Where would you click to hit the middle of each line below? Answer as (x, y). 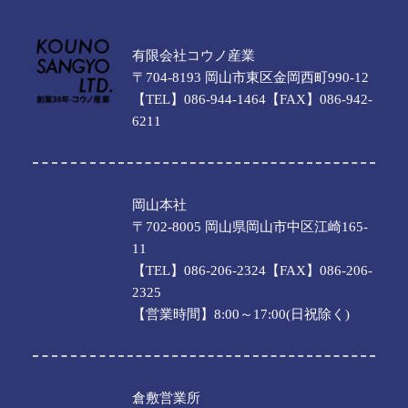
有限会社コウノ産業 (194, 55)
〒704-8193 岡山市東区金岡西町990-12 (250, 77)
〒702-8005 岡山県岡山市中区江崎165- (250, 226)
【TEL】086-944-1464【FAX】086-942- (252, 99)
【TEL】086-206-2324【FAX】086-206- (252, 270)
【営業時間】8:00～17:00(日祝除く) (241, 314)
